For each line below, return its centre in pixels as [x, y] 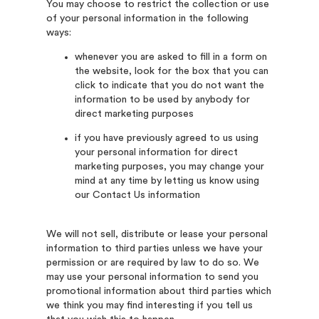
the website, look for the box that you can [171, 71]
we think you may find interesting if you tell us [149, 305]
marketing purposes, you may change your [169, 167]
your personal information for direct [156, 152]
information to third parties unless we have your [154, 249]
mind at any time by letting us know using [167, 181]
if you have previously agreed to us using [166, 138]
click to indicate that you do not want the [169, 85]
